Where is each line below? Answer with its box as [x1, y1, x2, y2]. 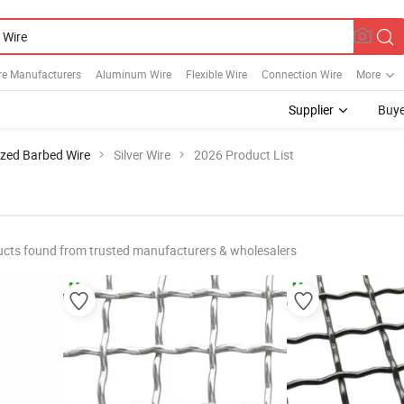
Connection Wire [262, 66, 342, 81]
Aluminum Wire [96, 66, 171, 81]
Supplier [289, 101, 334, 118]
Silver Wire [114, 146, 170, 163]
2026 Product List [194, 146, 294, 163]
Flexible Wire [186, 66, 247, 81]
